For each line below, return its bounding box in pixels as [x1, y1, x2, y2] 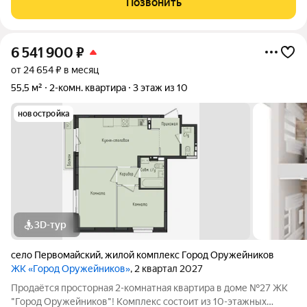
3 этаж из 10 [133, 82, 188, 93]
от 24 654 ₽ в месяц [11, 64, 99, 75]
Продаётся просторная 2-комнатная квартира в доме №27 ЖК [11, 282, 288, 293]
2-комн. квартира [49, 82, 126, 93]
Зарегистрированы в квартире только [11, 5, 180, 16]
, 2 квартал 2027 [130, 263, 203, 274]
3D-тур [34, 219, 66, 230]
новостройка [18, 109, 70, 119]
